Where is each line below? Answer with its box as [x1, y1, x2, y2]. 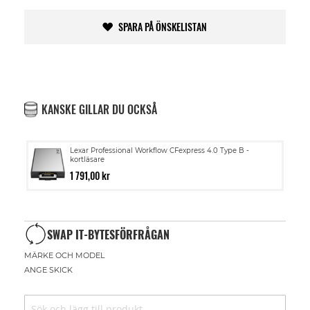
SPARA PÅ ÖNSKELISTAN [118, 19, 207, 34]
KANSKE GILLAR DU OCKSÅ [42, 101, 157, 118]
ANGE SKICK [24, 264, 73, 275]
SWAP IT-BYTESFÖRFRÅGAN [47, 226, 170, 243]
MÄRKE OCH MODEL [24, 250, 104, 260]
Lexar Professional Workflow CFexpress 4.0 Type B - [70, 146, 249, 155]
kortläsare [70, 155, 104, 164]
